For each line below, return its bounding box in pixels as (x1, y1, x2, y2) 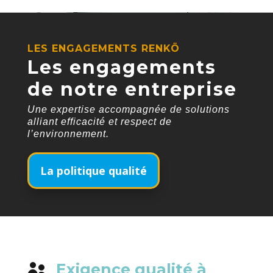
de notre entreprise (27, 78, 237, 101)
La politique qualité (40, 163, 147, 178)
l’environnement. (27, 129, 109, 140)
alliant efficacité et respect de (27, 116, 172, 127)
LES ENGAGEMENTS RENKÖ (27, 43, 180, 55)
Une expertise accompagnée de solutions (27, 104, 230, 115)
